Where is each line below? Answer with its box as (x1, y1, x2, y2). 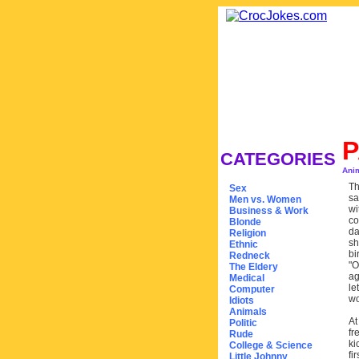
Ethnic (229, 239, 258, 250)
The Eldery (229, 261, 278, 272)
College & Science (229, 340, 313, 351)
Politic (229, 317, 257, 329)
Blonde (229, 216, 261, 228)
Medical (229, 272, 264, 284)
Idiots (229, 295, 254, 306)
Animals (229, 306, 267, 317)
